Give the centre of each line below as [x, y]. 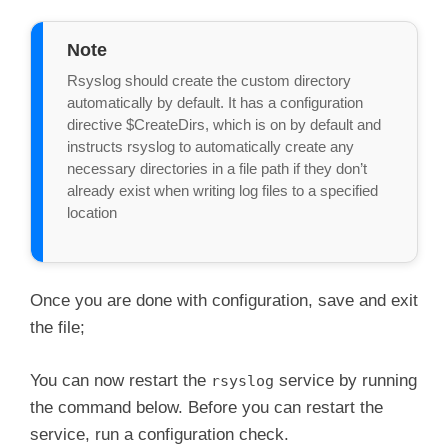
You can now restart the [120, 380]
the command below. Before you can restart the [206, 407]
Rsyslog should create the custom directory [209, 81]
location [92, 213]
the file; [57, 328]
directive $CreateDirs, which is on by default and [224, 125]
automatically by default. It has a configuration [215, 103]
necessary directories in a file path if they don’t [217, 169]
